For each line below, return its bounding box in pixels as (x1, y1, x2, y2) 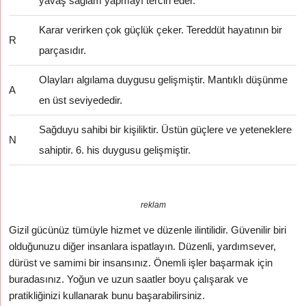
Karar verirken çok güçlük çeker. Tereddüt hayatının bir (39, 24, 283, 36)
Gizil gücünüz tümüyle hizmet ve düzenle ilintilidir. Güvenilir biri (9, 224, 287, 236)
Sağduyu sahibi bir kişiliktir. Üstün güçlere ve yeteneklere (39, 124, 292, 135)
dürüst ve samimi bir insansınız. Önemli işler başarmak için (9, 257, 273, 268)
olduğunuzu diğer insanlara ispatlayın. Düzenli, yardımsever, (9, 240, 277, 252)
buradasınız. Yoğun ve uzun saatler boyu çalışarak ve (9, 273, 249, 285)
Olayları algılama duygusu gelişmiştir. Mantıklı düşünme (39, 74, 288, 85)
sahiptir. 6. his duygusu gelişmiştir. (39, 144, 191, 156)
